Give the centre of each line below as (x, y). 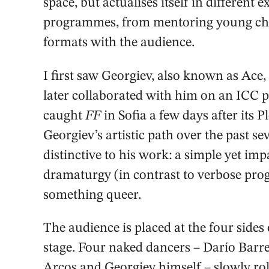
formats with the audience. (120, 43)
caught (64, 116)
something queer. (92, 195)
